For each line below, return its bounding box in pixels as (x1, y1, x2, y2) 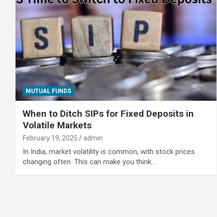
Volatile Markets (23, 119, 92, 131)
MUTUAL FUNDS (26, 87, 71, 94)
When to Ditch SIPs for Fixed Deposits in (23, 108, 194, 119)
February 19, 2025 (23, 134, 77, 142)
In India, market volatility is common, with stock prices (23, 147, 195, 156)
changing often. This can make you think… (23, 157, 155, 166)
